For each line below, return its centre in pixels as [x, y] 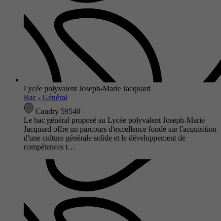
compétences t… [50, 147]
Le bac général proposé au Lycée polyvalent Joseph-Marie [114, 120]
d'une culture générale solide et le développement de [105, 138]
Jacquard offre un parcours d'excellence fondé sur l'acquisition [120, 129]
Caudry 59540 [57, 111]
